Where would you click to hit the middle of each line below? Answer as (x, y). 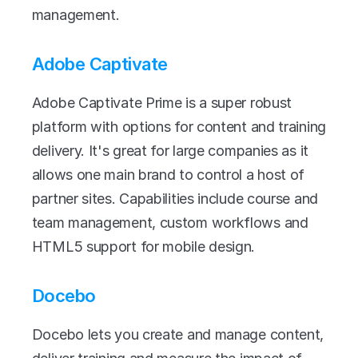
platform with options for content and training (179, 127)
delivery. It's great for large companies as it (170, 151)
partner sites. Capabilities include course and (175, 199)
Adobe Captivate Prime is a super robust (162, 103)
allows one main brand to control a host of (168, 175)
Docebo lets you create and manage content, (178, 334)
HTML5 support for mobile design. (143, 247)
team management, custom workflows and (170, 223)
